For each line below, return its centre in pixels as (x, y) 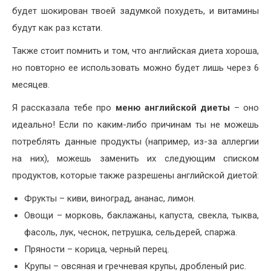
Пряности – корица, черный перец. (97, 249)
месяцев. (31, 84)
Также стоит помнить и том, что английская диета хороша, (135, 51)
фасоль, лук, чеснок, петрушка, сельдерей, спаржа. (131, 232)
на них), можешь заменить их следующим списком (135, 158)
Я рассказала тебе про (64, 107)
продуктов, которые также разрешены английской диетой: (135, 175)
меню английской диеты (173, 107)
